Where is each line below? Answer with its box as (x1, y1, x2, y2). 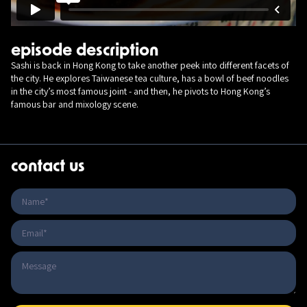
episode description (11, 42, 158, 59)
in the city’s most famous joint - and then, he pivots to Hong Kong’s (11, 85, 270, 97)
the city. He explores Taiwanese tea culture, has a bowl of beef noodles (11, 72, 288, 84)
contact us (11, 158, 85, 175)
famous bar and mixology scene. (11, 98, 138, 110)
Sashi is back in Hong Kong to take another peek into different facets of (11, 59, 289, 71)
